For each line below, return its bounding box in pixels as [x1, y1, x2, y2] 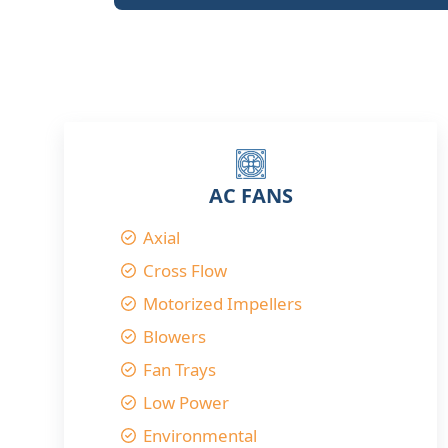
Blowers [142, 325, 206, 348]
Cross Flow [142, 259, 227, 282]
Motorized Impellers [142, 292, 302, 315]
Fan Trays [142, 358, 216, 381]
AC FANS [208, 182, 293, 209]
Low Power [142, 391, 229, 414]
